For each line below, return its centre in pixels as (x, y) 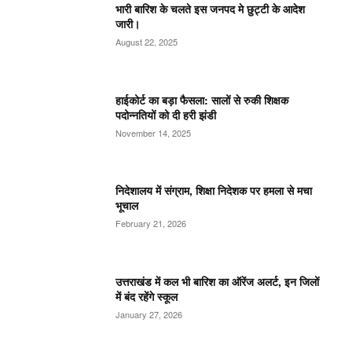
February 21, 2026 (151, 224)
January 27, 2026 (149, 314)
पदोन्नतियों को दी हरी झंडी (166, 114)
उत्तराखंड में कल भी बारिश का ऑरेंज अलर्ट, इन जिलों (218, 281)
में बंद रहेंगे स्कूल (147, 296)
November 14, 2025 (154, 132)
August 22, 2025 (147, 41)
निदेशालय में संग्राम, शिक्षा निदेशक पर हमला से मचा (214, 191)
